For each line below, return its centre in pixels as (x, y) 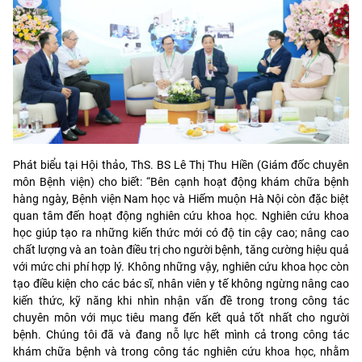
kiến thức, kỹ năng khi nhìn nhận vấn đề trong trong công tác (181, 300)
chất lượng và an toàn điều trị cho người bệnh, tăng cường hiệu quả (181, 249)
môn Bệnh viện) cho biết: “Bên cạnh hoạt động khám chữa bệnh (181, 181)
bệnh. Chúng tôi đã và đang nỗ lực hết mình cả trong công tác (181, 334)
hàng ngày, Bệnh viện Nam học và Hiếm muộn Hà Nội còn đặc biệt (181, 198)
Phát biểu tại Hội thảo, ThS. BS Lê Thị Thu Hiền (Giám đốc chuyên (181, 164)
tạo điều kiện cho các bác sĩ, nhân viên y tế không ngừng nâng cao (181, 283)
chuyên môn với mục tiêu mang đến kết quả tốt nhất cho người (181, 317)
